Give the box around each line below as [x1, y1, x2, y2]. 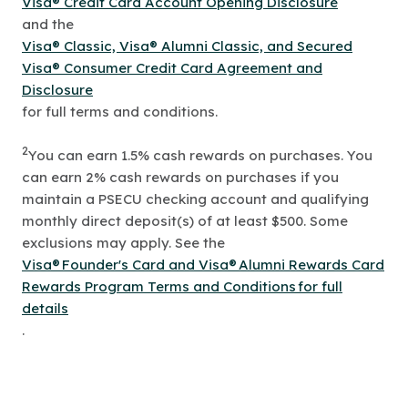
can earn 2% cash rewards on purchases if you [22, 168, 339, 186]
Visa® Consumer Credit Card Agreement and [22, 58, 322, 76]
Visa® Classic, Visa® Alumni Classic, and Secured [22, 36, 352, 55]
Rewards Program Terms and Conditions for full [22, 277, 342, 295]
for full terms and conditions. [22, 102, 218, 120]
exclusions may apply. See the [22, 233, 227, 251]
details [22, 299, 68, 317]
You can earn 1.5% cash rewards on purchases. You [28, 146, 372, 164]
